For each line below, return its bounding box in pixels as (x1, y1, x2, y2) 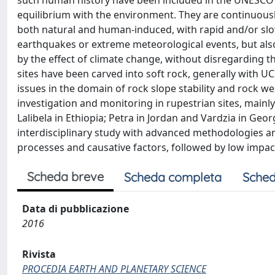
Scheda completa (124, 169, 222, 185)
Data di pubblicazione (22, 202, 129, 215)
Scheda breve (27, 169, 104, 184)
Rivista (22, 247, 56, 261)
